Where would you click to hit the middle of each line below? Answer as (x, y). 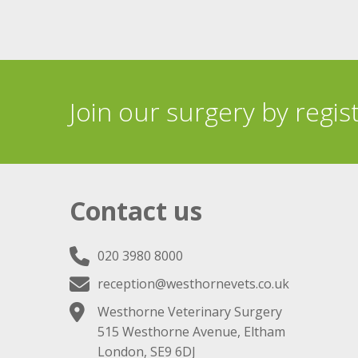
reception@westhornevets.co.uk (193, 283)
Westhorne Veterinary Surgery (190, 311)
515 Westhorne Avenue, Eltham (191, 331)
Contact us (136, 210)
